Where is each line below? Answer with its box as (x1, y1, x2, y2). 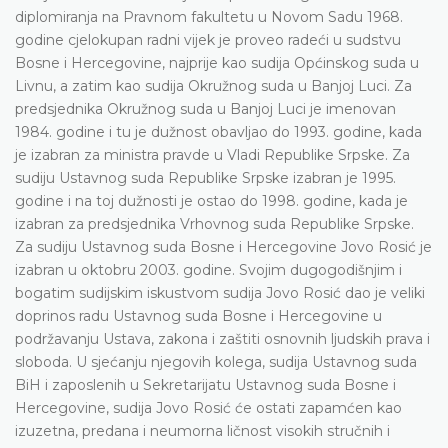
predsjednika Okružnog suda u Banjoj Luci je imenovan (15, 99, 396, 118)
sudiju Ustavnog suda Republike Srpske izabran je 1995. (15, 168, 396, 187)
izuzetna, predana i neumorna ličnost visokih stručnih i (15, 421, 390, 440)
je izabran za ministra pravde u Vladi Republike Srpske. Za (15, 145, 410, 164)
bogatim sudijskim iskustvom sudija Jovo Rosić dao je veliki (15, 283, 425, 302)
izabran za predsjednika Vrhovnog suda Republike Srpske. (15, 214, 414, 233)
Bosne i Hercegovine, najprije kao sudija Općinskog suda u (15, 53, 419, 72)
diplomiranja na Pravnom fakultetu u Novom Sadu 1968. (15, 7, 403, 26)
